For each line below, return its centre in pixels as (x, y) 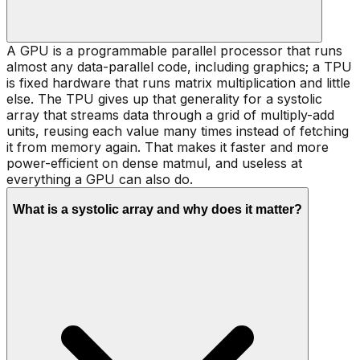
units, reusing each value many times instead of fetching (178, 131)
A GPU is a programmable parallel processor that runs (174, 51)
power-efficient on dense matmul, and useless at (154, 164)
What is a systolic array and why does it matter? (157, 209)
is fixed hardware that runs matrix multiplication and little (178, 83)
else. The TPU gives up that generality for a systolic (164, 99)
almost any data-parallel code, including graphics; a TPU (179, 67)
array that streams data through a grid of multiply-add (170, 115)
